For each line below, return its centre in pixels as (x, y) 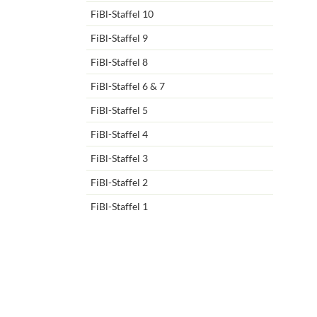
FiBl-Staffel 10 (122, 14)
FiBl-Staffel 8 (119, 62)
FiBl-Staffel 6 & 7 (127, 86)
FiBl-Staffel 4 (119, 134)
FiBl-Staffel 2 (119, 183)
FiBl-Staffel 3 (119, 158)
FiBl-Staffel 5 (119, 110)
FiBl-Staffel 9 (119, 38)
